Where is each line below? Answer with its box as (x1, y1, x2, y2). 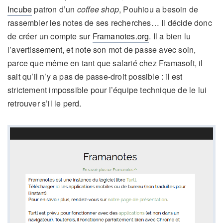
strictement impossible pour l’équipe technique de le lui (7, 84, 207, 96)
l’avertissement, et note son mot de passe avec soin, (7, 43, 196, 55)
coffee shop (77, 3, 119, 15)
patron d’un (32, 3, 77, 15)
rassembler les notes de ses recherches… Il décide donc (7, 16, 212, 28)
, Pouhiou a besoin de (119, 3, 199, 15)
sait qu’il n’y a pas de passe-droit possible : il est (7, 70, 183, 82)
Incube (7, 3, 32, 15)
